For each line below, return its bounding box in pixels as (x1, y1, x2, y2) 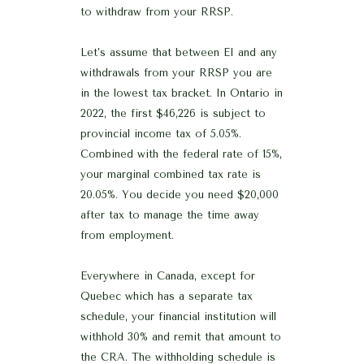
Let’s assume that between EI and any (80, 45, 277, 58)
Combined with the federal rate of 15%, (80, 147, 282, 160)
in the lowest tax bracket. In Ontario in (80, 86, 283, 99)
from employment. (80, 228, 174, 241)
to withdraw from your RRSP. (80, 5, 233, 18)
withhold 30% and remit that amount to (80, 330, 281, 343)
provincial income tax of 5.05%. (80, 127, 241, 140)
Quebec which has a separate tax (80, 289, 253, 302)
